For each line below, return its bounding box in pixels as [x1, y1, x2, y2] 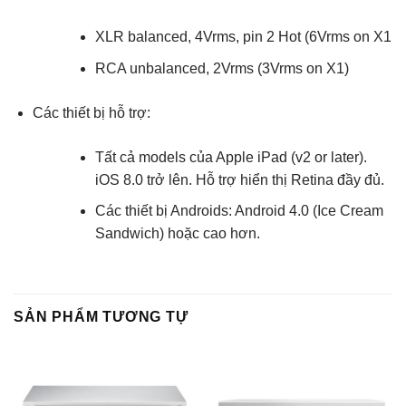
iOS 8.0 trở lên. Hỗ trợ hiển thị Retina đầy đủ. [94, 171, 384, 188]
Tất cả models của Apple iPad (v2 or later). [94, 149, 367, 165]
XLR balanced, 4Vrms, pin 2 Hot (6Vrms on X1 [94, 28, 391, 44]
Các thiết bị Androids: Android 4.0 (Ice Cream [94, 203, 383, 219]
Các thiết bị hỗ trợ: [32, 104, 150, 121]
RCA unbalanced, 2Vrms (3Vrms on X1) [94, 60, 349, 76]
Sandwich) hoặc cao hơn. [94, 226, 260, 242]
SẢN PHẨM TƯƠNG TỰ [14, 309, 188, 325]
